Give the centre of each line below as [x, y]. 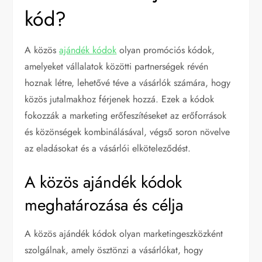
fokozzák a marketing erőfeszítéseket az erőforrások [126, 115]
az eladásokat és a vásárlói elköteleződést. [108, 148]
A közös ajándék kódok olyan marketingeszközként [124, 233]
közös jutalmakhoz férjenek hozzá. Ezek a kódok [120, 99]
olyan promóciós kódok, [166, 50]
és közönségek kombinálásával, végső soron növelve [127, 132]
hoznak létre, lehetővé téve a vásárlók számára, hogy [128, 82]
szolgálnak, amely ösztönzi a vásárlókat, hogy [114, 250]
